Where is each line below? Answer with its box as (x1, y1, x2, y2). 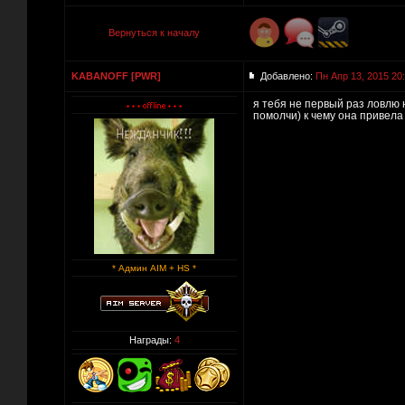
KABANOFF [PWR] (71, 71, 161, 81)
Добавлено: (260, 71, 316, 81)
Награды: (128, 334, 174, 345)
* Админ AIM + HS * (112, 263, 196, 273)
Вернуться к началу (108, 27, 200, 38)
